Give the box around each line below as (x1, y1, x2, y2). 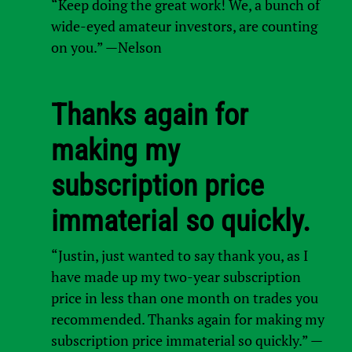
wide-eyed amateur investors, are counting (50, 16, 317, 35)
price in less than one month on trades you (51, 288, 319, 307)
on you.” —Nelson (50, 37, 162, 57)
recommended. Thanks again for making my (51, 309, 325, 328)
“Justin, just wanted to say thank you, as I (51, 245, 309, 265)
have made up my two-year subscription (51, 266, 302, 286)
